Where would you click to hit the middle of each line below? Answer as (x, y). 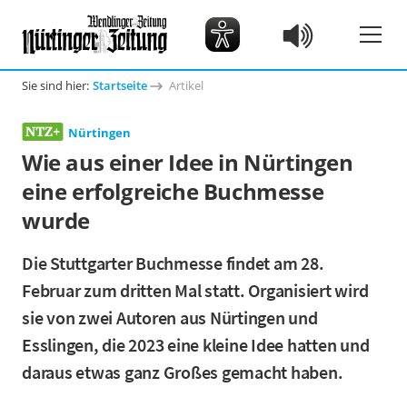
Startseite (120, 85)
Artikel (186, 85)
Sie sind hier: (55, 85)
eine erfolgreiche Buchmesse (173, 191)
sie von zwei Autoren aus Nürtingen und (170, 318)
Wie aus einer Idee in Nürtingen (188, 162)
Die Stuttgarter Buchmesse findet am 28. (173, 263)
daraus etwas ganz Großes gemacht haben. (183, 372)
